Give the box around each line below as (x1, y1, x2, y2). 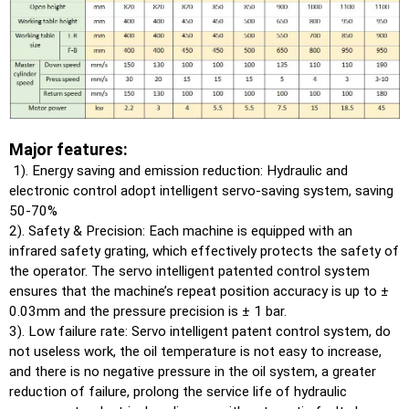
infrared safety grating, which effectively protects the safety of (9, 242, 399, 259)
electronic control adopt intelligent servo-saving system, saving (9, 182, 393, 199)
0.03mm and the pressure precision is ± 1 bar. (9, 302, 287, 320)
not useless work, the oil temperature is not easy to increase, (9, 342, 382, 360)
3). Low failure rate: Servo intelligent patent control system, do (9, 322, 391, 340)
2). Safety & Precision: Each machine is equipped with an (9, 222, 352, 239)
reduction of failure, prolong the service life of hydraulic (9, 383, 347, 400)
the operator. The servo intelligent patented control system (9, 262, 370, 279)
